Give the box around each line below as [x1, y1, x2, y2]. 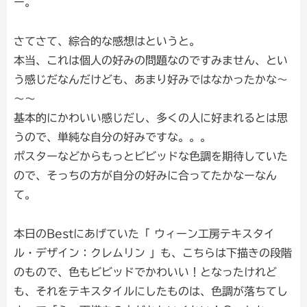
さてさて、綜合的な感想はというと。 [14, 36, 200, 47]
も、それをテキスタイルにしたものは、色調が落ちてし [14, 286, 288, 297]
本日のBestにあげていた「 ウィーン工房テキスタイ [14, 228, 275, 240]
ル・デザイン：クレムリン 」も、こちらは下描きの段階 [14, 247, 292, 259]
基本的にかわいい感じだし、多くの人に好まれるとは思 [14, 112, 288, 124]
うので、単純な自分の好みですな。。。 [14, 132, 211, 143]
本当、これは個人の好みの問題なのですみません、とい [14, 55, 288, 66]
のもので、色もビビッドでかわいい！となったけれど [14, 267, 277, 278]
